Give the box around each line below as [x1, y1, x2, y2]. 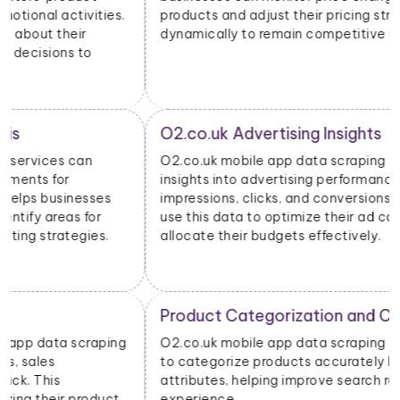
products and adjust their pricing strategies [26, 7, 305, 24]
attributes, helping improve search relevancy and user [26, 372, 372, 389]
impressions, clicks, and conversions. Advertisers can [26, 190, 365, 207]
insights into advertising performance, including [26, 171, 330, 188]
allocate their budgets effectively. [26, 228, 247, 245]
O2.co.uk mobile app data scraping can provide [26, 153, 331, 170]
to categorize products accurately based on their [26, 354, 346, 371]
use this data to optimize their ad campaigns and [26, 209, 343, 226]
